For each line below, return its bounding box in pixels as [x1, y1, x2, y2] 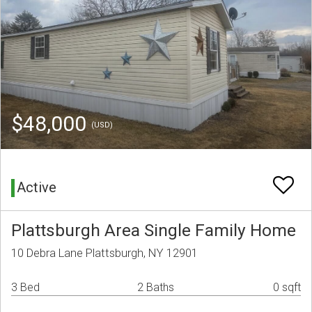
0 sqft [273, 281, 301, 295]
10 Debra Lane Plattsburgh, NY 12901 [11, 246, 198, 260]
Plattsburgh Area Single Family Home [11, 220, 296, 241]
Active [17, 179, 56, 196]
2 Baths [137, 281, 174, 295]
